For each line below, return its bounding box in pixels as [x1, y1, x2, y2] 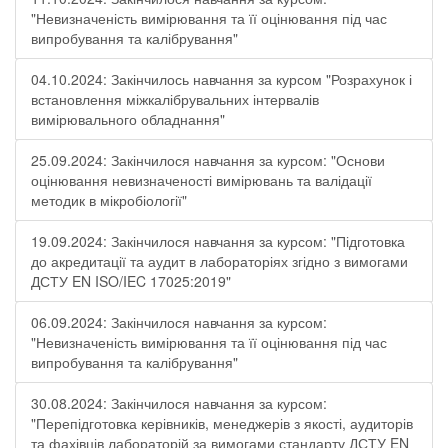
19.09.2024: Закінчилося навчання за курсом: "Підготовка [31, 231, 405, 251]
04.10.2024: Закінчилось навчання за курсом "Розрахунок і [31, 69, 412, 89]
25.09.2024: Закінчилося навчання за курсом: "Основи [31, 150, 385, 170]
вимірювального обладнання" [31, 109, 225, 129]
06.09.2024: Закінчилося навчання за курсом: [31, 312, 327, 332]
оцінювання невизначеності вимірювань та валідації [31, 170, 372, 190]
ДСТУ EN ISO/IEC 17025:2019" [31, 271, 231, 291]
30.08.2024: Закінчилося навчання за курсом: [31, 393, 327, 413]
